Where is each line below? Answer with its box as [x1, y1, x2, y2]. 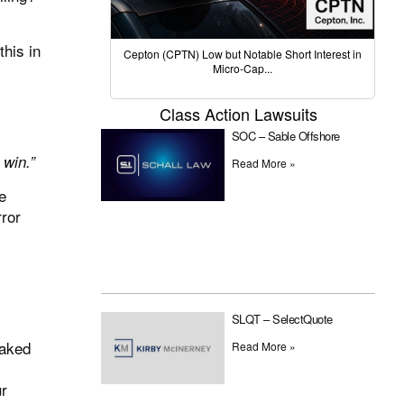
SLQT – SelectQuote [231, 310, 333, 328]
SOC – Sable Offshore [231, 127, 340, 145]
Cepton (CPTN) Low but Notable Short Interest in [124, 46, 362, 62]
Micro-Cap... [213, 60, 272, 77]
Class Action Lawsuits [159, 102, 317, 126]
